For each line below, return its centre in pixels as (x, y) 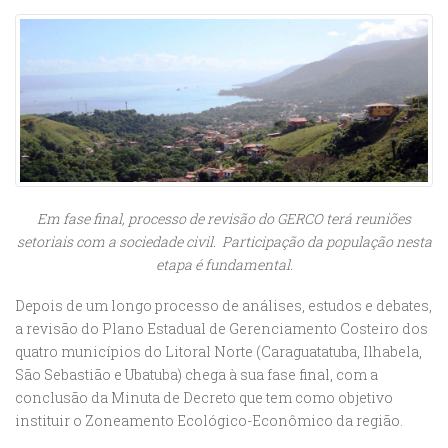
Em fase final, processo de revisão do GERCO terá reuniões (224, 219)
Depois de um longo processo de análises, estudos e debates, (223, 306)
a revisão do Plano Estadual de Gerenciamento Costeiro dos (221, 329)
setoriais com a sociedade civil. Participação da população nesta (224, 242)
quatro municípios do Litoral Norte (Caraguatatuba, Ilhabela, (218, 352)
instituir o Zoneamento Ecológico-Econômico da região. (209, 421)
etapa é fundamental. (224, 265)
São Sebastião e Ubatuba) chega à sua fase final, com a (196, 375)
